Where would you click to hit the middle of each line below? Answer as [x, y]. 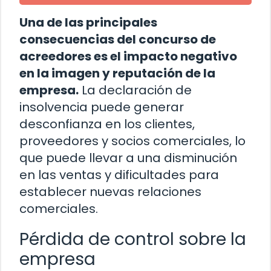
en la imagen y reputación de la [117, 73]
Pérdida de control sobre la [133, 240]
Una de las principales [88, 23]
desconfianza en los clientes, [107, 124]
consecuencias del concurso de [118, 40]
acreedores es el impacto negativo [128, 57]
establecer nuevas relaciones [110, 192]
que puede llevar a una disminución [128, 158]
